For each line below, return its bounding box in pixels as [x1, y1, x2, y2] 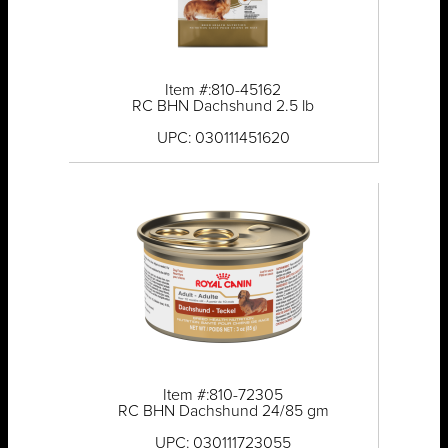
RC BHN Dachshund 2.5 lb [132, 98, 315, 115]
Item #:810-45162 [165, 82, 282, 99]
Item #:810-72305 [163, 387, 284, 404]
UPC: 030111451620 [156, 130, 290, 147]
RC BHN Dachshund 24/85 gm [117, 403, 329, 420]
